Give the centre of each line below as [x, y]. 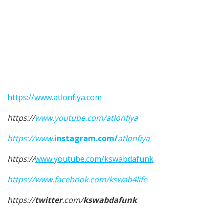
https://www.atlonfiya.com [55, 98]
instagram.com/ [86, 139]
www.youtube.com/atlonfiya [86, 118]
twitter [48, 200]
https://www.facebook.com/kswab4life [77, 180]
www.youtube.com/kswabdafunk [94, 159]
